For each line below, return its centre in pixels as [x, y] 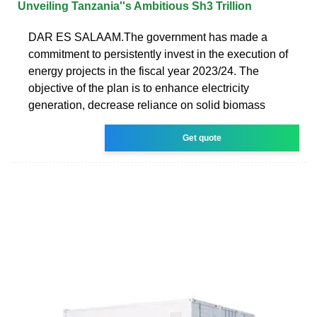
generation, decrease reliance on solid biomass [147, 105]
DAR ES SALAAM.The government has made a [148, 37]
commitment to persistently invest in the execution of [158, 54]
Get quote [202, 138]
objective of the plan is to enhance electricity [139, 88]
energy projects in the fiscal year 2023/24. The [144, 71]
